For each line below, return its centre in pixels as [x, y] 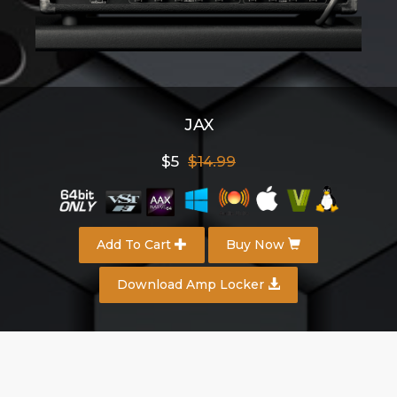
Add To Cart [136, 245]
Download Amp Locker [192, 285]
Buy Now [257, 245]
